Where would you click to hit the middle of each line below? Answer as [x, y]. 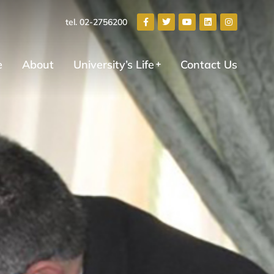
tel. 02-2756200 [96, 22]
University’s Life [114, 64]
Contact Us [209, 64]
